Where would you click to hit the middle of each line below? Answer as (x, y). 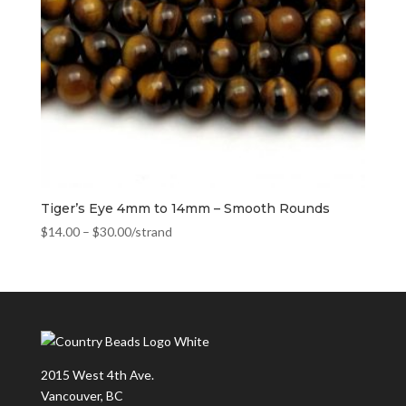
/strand (151, 231)
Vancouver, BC (82, 396)
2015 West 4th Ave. (97, 375)
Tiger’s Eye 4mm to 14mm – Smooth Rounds (185, 208)
